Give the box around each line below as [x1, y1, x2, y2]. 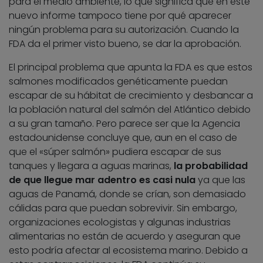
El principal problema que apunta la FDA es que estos [9, 60, 252, 75]
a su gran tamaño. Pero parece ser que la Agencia [9, 117, 240, 131]
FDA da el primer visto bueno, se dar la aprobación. [9, 37, 241, 51]
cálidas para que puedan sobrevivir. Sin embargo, [9, 201, 237, 215]
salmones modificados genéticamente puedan [9, 75, 228, 89]
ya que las [195, 173, 245, 187]
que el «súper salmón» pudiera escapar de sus [9, 145, 221, 159]
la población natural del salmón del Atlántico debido [9, 103, 251, 117]
